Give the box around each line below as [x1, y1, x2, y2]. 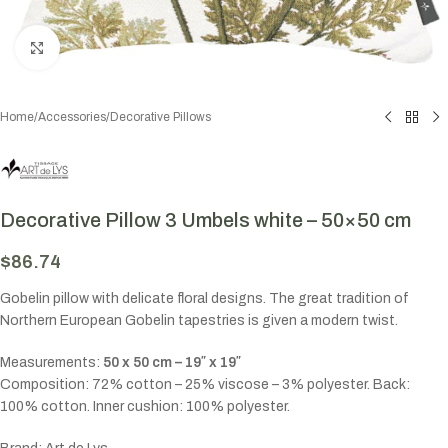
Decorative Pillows [110, 109, 211, 124]
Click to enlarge [59, 40, 158, 55]
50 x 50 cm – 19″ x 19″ [103, 354, 241, 370]
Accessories [38, 109, 106, 124]
